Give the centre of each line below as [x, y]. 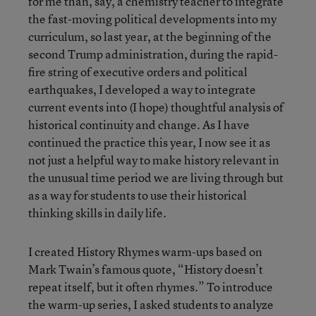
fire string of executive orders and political [138, 71]
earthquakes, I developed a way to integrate [142, 89]
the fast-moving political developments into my [152, 18]
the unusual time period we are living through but [156, 177]
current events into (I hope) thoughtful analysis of [156, 107]
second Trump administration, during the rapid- [153, 54]
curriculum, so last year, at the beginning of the [150, 36]
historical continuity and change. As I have [139, 124]
